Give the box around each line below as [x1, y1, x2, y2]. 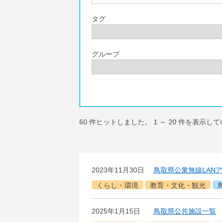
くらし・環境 [97, 181, 138, 189]
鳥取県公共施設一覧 [154, 207, 216, 215]
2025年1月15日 [92, 207, 140, 215]
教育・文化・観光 [150, 181, 206, 189]
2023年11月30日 [92, 166, 144, 174]
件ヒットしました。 [87, 118, 154, 126]
